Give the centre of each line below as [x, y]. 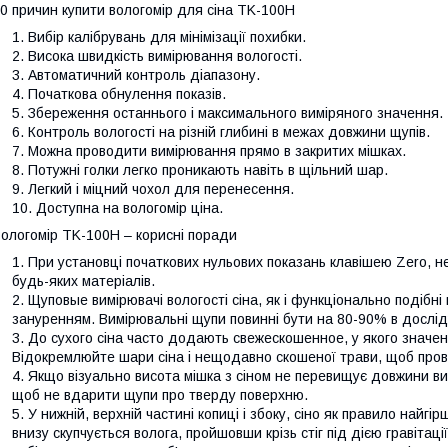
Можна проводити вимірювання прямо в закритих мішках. [217, 150]
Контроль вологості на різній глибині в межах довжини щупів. [229, 131]
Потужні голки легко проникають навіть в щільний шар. [208, 169]
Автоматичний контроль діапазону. [144, 74]
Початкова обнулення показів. [127, 93]
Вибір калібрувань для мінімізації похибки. [167, 36]
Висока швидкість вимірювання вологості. [165, 55]
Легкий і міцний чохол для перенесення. [161, 188]
